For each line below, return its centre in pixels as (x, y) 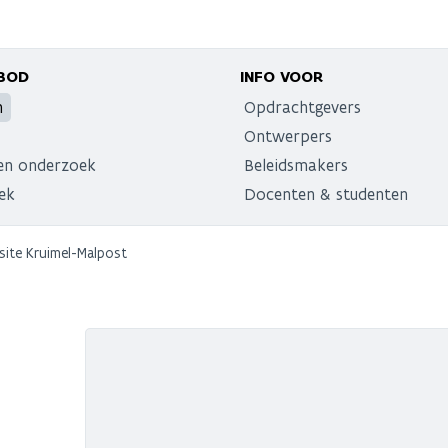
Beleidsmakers (296, 164)
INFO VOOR (281, 76)
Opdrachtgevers (302, 106)
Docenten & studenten (326, 193)
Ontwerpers (288, 135)
